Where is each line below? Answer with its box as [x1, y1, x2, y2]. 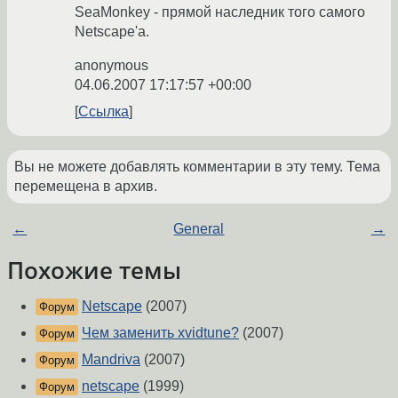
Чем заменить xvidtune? [82, 325, 239, 341]
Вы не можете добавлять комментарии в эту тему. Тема [14, 159, 380, 175]
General [173, 221, 225, 237]
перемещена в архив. [14, 179, 157, 195]
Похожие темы [7, 255, 181, 286]
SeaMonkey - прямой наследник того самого [75, 4, 365, 20]
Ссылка [78, 104, 129, 120]
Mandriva [82, 352, 140, 368]
